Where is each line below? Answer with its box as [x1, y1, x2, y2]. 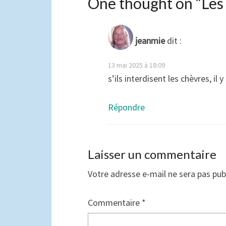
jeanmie [135, 35, 165, 47]
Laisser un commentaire [88, 147, 216, 161]
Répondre [108, 101, 145, 113]
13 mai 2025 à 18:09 [108, 61, 165, 70]
